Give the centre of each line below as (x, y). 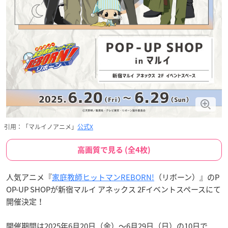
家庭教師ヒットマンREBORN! (103, 177)
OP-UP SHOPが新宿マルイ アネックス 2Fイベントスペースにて (113, 190)
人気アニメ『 (29, 177)
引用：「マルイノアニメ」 (41, 127)
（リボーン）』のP (187, 177)
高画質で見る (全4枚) (114, 150)
